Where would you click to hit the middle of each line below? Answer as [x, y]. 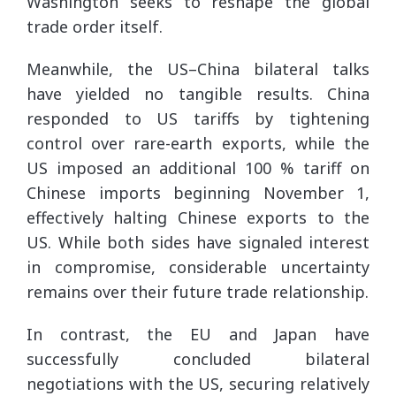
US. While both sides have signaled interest [198, 242]
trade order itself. [95, 26]
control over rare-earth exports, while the [198, 143]
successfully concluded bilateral [198, 358]
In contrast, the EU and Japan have [198, 334]
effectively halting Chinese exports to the [198, 217]
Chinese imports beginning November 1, [198, 192]
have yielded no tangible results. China [198, 93]
